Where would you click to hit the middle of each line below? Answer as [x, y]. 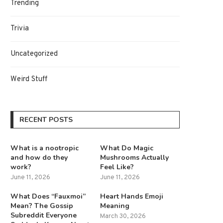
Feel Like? [117, 167]
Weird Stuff [29, 79]
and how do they [39, 157]
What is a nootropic [45, 148]
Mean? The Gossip [42, 206]
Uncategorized [34, 54]
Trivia [20, 28]
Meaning [115, 206]
